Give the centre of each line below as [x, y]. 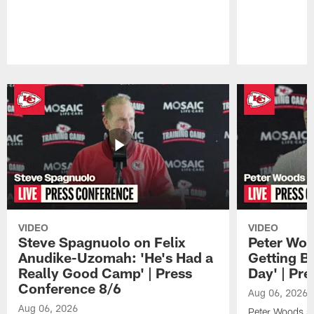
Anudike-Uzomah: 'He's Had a [116, 257]
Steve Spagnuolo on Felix [102, 241]
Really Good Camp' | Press [105, 272]
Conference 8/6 [70, 288]
